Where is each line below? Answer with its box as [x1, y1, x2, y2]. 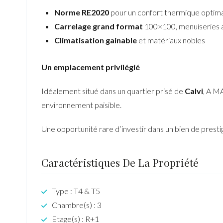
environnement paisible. [41, 100, 121, 110]
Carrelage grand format [54, 21, 143, 31]
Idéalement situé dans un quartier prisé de [41, 86, 185, 96]
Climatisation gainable [54, 35, 137, 45]
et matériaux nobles [136, 35, 205, 45]
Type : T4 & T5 [52, 186, 100, 196]
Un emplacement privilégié [41, 62, 140, 72]
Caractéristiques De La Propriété [41, 155, 199, 169]
